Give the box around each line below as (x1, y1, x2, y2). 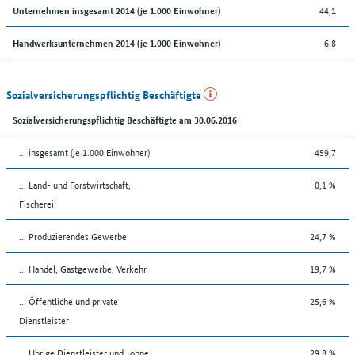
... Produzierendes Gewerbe (19, 227, 127, 243)
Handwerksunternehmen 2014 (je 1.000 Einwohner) (13, 35, 220, 49)
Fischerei (19, 195, 54, 211)
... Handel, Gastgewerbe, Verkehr (19, 260, 147, 276)
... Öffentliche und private (19, 292, 118, 308)
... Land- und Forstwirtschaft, (19, 176, 131, 192)
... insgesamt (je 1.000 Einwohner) (19, 143, 150, 159)
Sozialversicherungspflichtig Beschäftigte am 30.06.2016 (13, 112, 237, 126)
